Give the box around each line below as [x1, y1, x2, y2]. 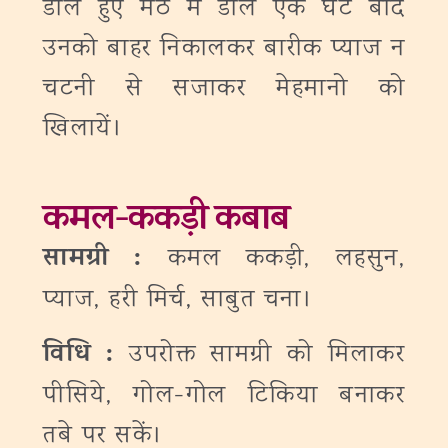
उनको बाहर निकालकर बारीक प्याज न [43, 31, 405, 68]
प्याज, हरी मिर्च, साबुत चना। [43, 282, 313, 319]
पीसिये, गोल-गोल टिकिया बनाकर [43, 378, 405, 415]
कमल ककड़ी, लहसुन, [167, 241, 405, 278]
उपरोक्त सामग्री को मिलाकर [129, 337, 406, 374]
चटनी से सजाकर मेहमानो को [43, 71, 405, 108]
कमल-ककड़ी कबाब [43, 194, 289, 251]
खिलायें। [43, 111, 140, 148]
